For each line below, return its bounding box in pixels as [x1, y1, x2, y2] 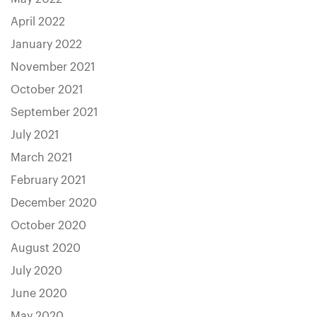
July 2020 [11, 265, 62, 277]
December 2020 [11, 197, 97, 209]
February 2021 [11, 175, 86, 186]
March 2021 [11, 152, 72, 163]
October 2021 [11, 84, 83, 96]
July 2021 [11, 129, 59, 141]
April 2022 [11, 16, 65, 28]
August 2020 [11, 243, 81, 254]
